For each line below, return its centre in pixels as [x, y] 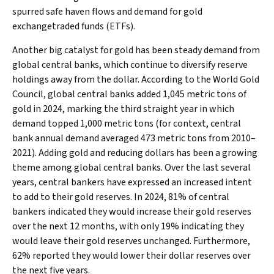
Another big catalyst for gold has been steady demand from [136, 50]
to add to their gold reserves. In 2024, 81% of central [121, 197]
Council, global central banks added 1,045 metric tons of [129, 94]
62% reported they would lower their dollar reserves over [131, 255]
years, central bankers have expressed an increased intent [132, 182]
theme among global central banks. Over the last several [131, 167]
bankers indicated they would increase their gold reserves [132, 211]
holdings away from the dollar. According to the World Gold [136, 79]
